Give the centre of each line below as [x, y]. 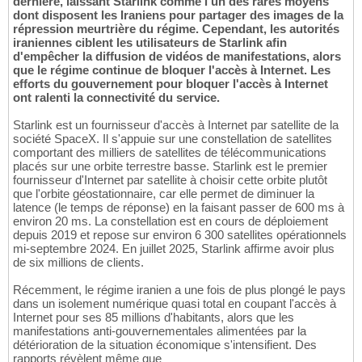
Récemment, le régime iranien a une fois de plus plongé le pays [179, 290]
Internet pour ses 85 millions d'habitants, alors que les [154, 318]
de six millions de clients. [78, 263]
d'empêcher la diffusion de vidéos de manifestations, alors [177, 57]
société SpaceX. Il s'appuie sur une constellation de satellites [173, 139]
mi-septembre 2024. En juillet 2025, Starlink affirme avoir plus [174, 249]
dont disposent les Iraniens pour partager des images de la [178, 15]
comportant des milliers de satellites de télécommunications [170, 153]
